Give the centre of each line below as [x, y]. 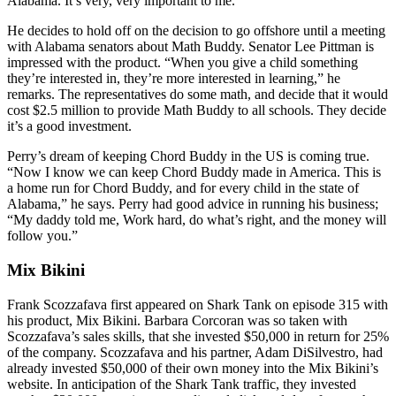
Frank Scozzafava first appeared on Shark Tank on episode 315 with [198, 304]
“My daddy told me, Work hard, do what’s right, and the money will [197, 220]
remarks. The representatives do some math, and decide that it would [198, 95]
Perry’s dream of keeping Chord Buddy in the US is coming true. [188, 156]
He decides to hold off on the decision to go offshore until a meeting [196, 31]
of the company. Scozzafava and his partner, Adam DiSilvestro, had [195, 352]
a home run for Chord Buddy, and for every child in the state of [183, 188]
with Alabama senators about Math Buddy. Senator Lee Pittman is [190, 47]
